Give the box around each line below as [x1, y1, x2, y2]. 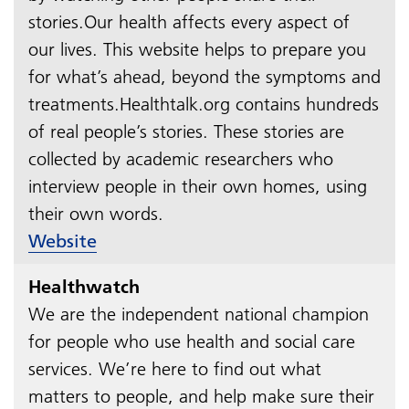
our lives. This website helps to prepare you [28, 37, 366, 60]
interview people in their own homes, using [28, 174, 367, 197]
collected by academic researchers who [28, 147, 333, 170]
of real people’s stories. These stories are [28, 120, 344, 142]
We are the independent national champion [28, 302, 369, 325]
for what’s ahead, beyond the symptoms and [28, 65, 381, 88]
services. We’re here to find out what [28, 357, 321, 380]
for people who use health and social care [28, 330, 355, 352]
